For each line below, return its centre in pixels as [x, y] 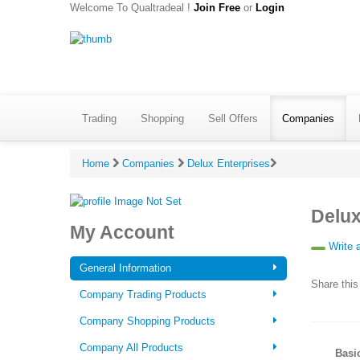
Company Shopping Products [147, 321]
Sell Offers [233, 118]
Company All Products [131, 348]
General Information [125, 268]
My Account [122, 232]
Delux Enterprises [229, 164]
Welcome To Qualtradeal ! [132, 8]
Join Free [217, 8]
